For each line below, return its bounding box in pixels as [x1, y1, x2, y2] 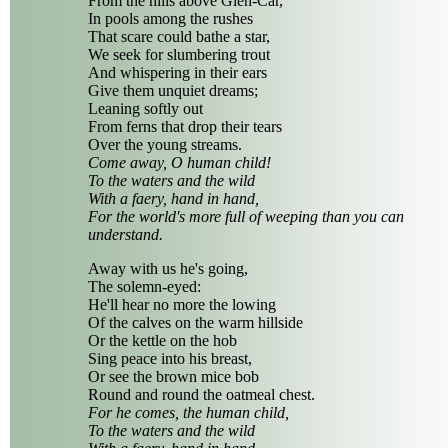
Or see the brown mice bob [88, 367, 259, 385]
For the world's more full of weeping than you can [88, 207, 404, 225]
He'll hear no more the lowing [88, 295, 276, 313]
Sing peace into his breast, [88, 349, 252, 367]
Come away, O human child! [88, 153, 271, 171]
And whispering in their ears [88, 63, 267, 81]
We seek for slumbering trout [88, 45, 270, 63]
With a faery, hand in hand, [88, 189, 259, 207]
